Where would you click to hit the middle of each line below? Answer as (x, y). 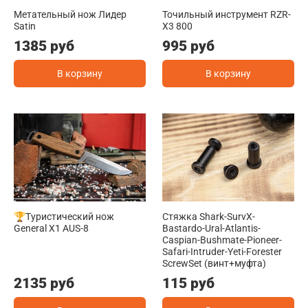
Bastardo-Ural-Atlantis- (211, 228)
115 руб (188, 283)
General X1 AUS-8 (51, 228)
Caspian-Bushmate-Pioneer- (222, 240)
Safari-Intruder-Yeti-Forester (222, 251)
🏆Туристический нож (64, 216)
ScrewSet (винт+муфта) (214, 263)
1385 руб (44, 46)
